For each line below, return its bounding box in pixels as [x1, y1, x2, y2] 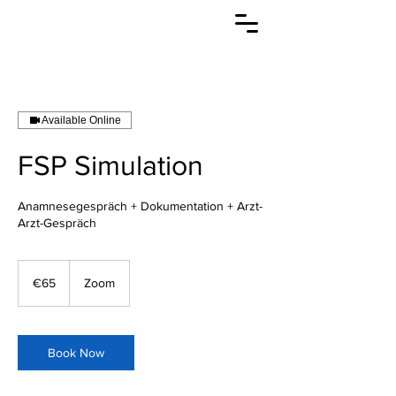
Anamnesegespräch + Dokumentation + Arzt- [18, 199, 263, 213]
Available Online [42, 114, 121, 126]
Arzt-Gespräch [18, 216, 96, 230]
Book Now [48, 346, 104, 360]
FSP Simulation [18, 149, 203, 180]
